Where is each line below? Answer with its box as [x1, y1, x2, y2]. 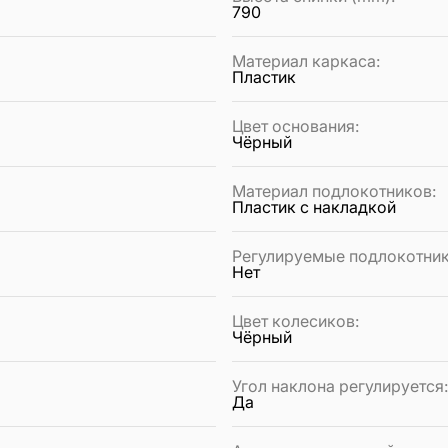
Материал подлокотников [232, 181, 432, 202]
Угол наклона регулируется [232, 376, 444, 397]
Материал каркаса [232, 51, 376, 72]
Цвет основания [232, 116, 355, 137]
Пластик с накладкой [232, 197, 396, 218]
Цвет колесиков [232, 311, 355, 332]
